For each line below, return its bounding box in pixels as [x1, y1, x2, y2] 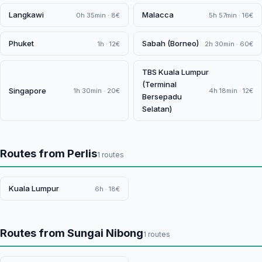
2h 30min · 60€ [205, 39, 253, 48]
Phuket [9, 39, 34, 48]
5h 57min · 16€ [209, 11, 253, 19]
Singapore [9, 85, 46, 95]
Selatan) [142, 104, 172, 113]
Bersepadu [142, 92, 182, 101]
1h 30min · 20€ [74, 87, 120, 95]
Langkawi [9, 10, 44, 19]
